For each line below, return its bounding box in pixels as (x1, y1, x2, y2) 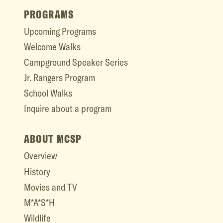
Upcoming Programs (24, 25, 96, 37)
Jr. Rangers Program (24, 72, 95, 84)
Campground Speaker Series (24, 56, 128, 68)
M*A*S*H (24, 197, 55, 209)
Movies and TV (24, 181, 77, 193)
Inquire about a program (24, 103, 111, 115)
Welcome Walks (24, 40, 81, 53)
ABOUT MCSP (24, 132, 82, 146)
